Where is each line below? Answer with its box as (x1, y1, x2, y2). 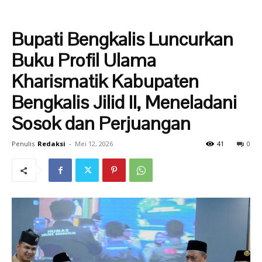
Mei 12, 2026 (75, 139, 113, 148)
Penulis (12, 139, 35, 148)
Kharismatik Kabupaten (12, 69, 199, 93)
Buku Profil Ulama (12, 48, 156, 72)
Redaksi (37, 139, 65, 148)
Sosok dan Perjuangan (12, 111, 195, 135)
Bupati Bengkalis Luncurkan (12, 27, 233, 51)
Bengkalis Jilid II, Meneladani (12, 90, 237, 114)
